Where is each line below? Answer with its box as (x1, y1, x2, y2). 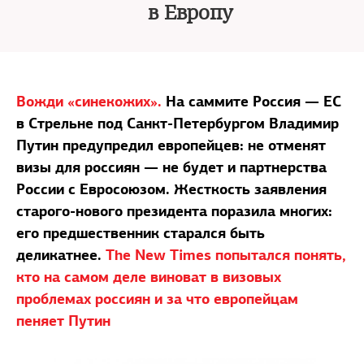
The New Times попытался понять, (106, 245, 346, 264)
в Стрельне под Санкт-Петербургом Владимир (16, 114, 339, 132)
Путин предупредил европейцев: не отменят (16, 136, 326, 154)
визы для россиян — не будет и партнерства (16, 158, 327, 176)
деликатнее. (16, 245, 106, 264)
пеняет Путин (16, 311, 110, 330)
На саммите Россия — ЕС (166, 92, 341, 110)
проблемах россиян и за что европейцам (16, 289, 298, 308)
